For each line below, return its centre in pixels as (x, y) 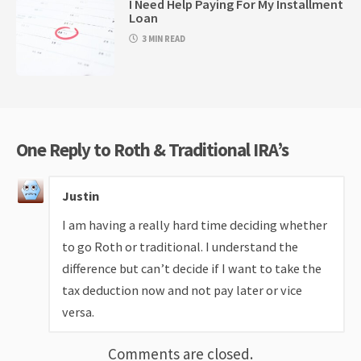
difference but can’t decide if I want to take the (192, 268)
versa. (78, 311)
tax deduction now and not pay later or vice (182, 290)
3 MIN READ (164, 38)
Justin (81, 196)
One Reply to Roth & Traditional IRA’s (152, 149)
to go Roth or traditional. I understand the (180, 246)
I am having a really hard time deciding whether (195, 224)
